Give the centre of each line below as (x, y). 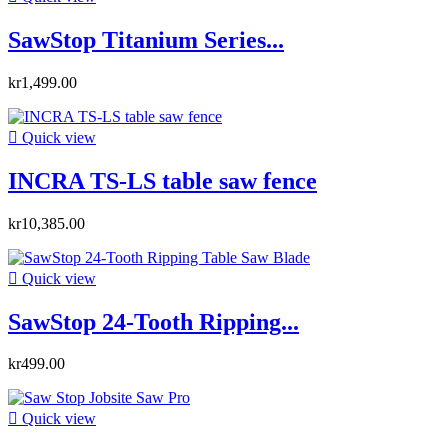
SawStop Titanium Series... (146, 39)
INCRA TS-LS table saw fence (162, 180)
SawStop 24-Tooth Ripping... (153, 321)
